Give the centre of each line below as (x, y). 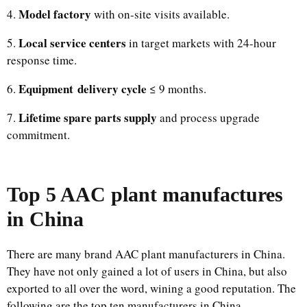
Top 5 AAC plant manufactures (145, 195)
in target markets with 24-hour (201, 43)
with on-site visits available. (160, 14)
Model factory (55, 14)
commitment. (38, 135)
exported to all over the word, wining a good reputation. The (151, 288)
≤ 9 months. (176, 89)
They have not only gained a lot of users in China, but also (147, 271)
